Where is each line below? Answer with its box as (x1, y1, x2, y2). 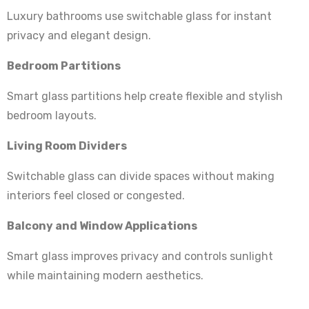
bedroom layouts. (7, 109, 97, 123)
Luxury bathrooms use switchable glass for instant (7, 10, 272, 23)
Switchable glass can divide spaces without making (7, 170, 275, 183)
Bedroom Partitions (7, 59, 121, 73)
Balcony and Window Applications (7, 219, 197, 233)
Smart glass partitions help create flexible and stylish (7, 90, 283, 103)
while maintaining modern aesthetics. (7, 269, 203, 283)
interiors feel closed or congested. (7, 189, 185, 203)
